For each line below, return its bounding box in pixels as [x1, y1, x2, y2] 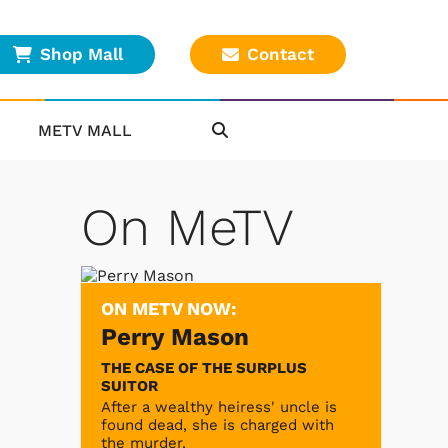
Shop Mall [40, 44, 123, 65]
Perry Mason [101, 322, 249, 351]
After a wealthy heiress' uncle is [101, 397, 337, 416]
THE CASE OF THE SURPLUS [101, 358, 307, 377]
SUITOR [101, 376, 158, 395]
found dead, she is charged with [101, 415, 334, 434]
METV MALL [38, 120, 133, 140]
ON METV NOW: [101, 297, 236, 319]
